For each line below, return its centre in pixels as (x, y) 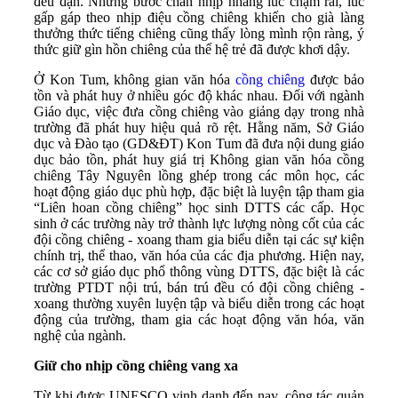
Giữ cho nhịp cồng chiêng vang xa (136, 365)
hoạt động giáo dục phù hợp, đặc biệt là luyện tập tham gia (199, 191)
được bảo (335, 79)
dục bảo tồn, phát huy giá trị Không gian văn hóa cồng (199, 159)
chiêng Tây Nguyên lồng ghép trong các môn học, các (199, 175)
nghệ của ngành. (80, 335)
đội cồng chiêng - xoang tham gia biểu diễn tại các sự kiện (199, 239)
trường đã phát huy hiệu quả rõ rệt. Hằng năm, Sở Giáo (199, 127)
